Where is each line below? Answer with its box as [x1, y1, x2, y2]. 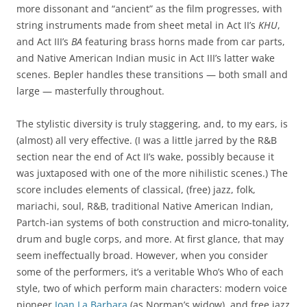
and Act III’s [16, 35, 71, 48]
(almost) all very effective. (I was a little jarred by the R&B [16, 134, 277, 147]
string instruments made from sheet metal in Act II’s [16, 19, 258, 32]
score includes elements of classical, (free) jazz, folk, [16, 183, 256, 196]
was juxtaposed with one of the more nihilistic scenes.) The [16, 167, 288, 180]
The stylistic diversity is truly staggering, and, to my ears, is [16, 117, 288, 130]
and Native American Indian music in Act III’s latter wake [16, 51, 275, 64]
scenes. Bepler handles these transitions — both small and [16, 68, 288, 81]
